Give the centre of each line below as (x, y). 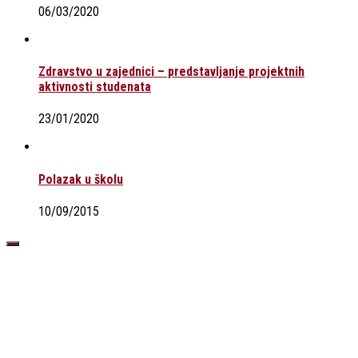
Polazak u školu (81, 179)
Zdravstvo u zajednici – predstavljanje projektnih (171, 72)
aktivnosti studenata (95, 87)
